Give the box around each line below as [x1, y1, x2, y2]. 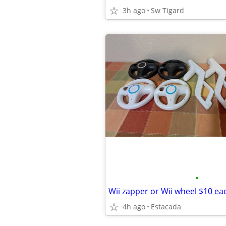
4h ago [123, 202, 145, 211]
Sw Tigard [151, 6, 184, 15]
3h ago [123, 6, 145, 15]
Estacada [151, 202, 181, 211]
